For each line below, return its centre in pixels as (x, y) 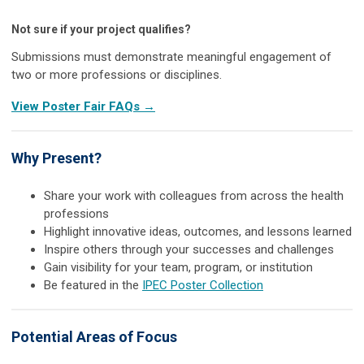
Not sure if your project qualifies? (101, 30)
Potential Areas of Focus (94, 337)
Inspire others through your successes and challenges (189, 250)
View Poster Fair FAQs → (83, 107)
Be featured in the (93, 286)
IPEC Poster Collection (203, 286)
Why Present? (56, 158)
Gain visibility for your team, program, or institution (178, 268)
